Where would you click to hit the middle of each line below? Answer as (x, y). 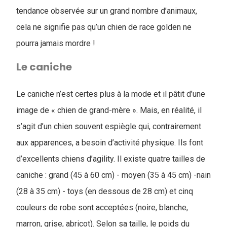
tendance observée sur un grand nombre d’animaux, (107, 11)
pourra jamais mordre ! (56, 43)
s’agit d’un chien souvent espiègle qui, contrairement (109, 126)
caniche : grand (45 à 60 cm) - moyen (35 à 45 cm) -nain (113, 175)
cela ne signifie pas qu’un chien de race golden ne (104, 27)
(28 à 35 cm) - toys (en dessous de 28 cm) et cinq (105, 191)
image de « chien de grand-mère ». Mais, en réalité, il (109, 110)
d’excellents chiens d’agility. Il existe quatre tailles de (111, 159)
